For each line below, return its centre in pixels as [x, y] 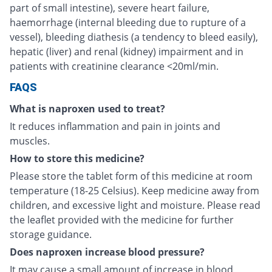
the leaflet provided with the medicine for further [122, 220]
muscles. [30, 141]
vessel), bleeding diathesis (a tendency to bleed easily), [134, 37]
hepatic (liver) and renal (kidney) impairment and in [127, 52]
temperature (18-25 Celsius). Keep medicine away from [134, 191]
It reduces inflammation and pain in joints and [115, 127]
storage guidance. [51, 235]
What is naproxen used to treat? [87, 109]
